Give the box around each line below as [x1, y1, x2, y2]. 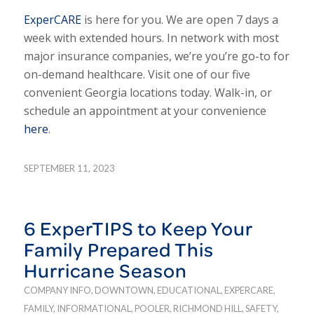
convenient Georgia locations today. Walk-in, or [23, 84, 272, 100]
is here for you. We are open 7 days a [81, 11, 278, 27]
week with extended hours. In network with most [23, 29, 279, 46]
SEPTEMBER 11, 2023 [23, 163, 115, 175]
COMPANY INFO [23, 285, 91, 296]
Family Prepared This [23, 235, 214, 264]
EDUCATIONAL [156, 285, 221, 296]
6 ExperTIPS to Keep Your [23, 214, 252, 243]
